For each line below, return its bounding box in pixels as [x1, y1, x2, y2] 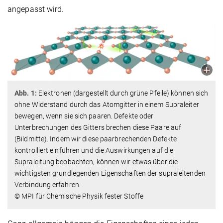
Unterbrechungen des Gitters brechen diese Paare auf [14, 123, 182, 132]
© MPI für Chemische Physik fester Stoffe [14, 192, 143, 201]
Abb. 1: [14, 89, 37, 98]
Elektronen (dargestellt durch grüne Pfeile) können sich [36, 89, 209, 98]
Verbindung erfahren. [14, 181, 84, 189]
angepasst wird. [7, 4, 64, 14]
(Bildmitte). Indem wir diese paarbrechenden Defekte [14, 135, 177, 143]
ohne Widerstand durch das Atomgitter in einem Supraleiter [14, 101, 199, 109]
